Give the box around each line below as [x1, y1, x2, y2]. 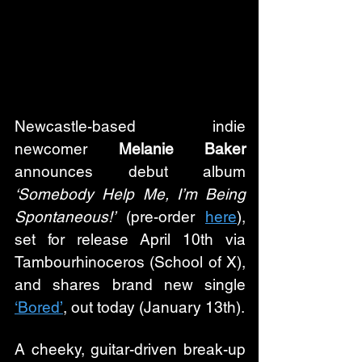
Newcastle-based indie [15, 116, 246, 135]
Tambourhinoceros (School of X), [15, 252, 246, 271]
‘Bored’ [15, 297, 63, 316]
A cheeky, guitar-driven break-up [15, 339, 246, 358]
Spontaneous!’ [15, 207, 116, 225]
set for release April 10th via [15, 229, 246, 248]
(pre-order [116, 207, 205, 225]
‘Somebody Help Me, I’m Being [15, 184, 246, 203]
